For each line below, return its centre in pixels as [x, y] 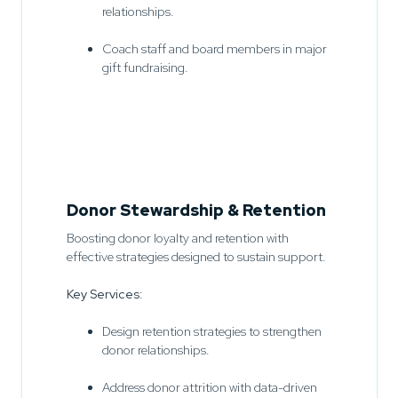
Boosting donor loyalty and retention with [177, 238]
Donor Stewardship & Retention [196, 210]
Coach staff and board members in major [214, 48]
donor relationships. [155, 350]
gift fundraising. [145, 67]
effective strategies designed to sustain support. [196, 256]
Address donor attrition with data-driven [209, 387]
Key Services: [104, 294]
